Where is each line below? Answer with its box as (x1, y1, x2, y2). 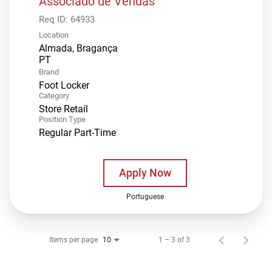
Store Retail (39, 103, 88, 115)
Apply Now (118, 166, 171, 179)
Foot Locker (39, 79, 89, 91)
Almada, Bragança (39, 42, 118, 54)
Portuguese (126, 192, 164, 201)
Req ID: (39, 13, 70, 25)
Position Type (39, 114, 86, 124)
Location (39, 30, 69, 39)
